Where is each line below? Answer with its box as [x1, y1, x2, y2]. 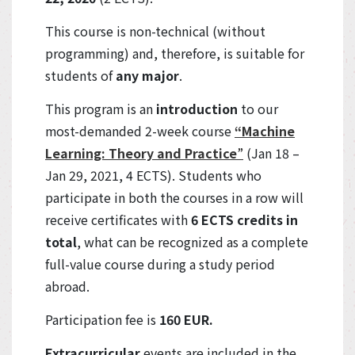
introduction [156, 99, 241, 119]
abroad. [45, 277, 90, 296]
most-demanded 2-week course [45, 121, 235, 141]
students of [45, 66, 116, 86]
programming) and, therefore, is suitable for [45, 44, 304, 63]
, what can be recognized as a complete [77, 232, 308, 252]
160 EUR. [159, 310, 213, 330]
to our [241, 99, 278, 119]
